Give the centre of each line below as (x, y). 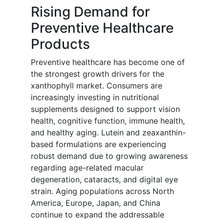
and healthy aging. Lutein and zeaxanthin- (108, 133)
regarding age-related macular (87, 168)
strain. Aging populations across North (102, 191)
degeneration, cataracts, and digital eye (104, 180)
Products (60, 44)
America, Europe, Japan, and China (96, 203)
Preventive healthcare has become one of (108, 62)
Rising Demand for (90, 12)
